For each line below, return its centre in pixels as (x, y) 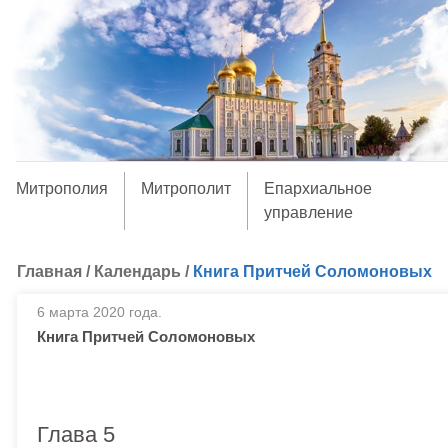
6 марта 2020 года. (99, 312)
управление (308, 212)
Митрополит (185, 188)
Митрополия (61, 188)
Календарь (137, 271)
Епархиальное (317, 188)
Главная (49, 271)
